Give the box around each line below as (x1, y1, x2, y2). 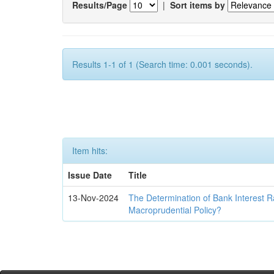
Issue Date (68, 169, 113, 181)
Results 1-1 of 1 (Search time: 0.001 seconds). (72, 58, 253, 70)
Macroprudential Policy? (128, 204, 222, 216)
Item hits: (72, 144, 108, 157)
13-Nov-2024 (68, 191, 119, 204)
